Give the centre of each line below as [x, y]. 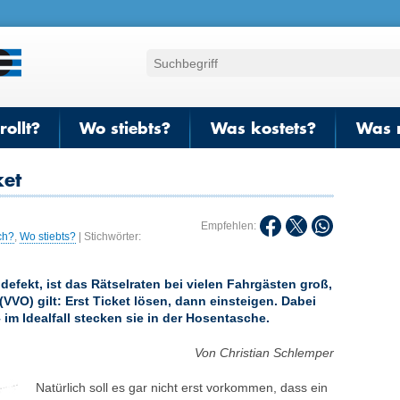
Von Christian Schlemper [265, 353]
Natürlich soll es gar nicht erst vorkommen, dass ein [182, 387]
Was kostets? [263, 128]
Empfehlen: [230, 225]
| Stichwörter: [108, 237]
